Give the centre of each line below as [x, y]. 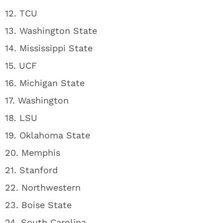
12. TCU [21, 13]
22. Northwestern [43, 187]
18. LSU [21, 118]
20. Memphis [33, 153]
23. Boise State [38, 205]
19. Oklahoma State [48, 135]
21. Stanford [31, 170]
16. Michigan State [45, 83]
